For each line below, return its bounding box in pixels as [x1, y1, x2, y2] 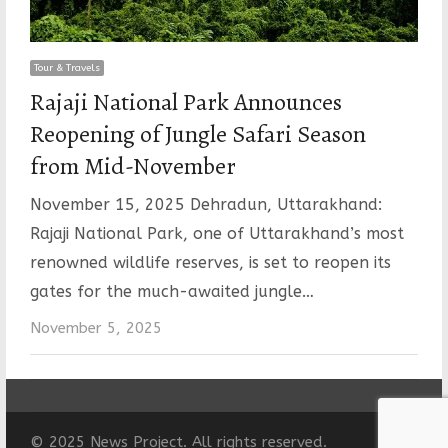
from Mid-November [29, 150, 236, 183]
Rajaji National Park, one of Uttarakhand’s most [29, 224, 404, 244]
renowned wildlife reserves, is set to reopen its [29, 253, 391, 273]
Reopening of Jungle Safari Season [29, 118, 366, 151]
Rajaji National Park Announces [29, 86, 342, 119]
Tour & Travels [33, 62, 100, 75]
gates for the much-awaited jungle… [29, 282, 314, 302]
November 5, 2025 [29, 319, 162, 338]
